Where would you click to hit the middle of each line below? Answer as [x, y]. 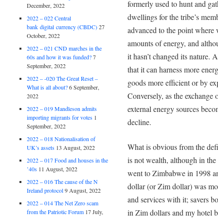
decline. [139, 122]
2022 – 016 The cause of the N [63, 181]
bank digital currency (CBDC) [62, 27]
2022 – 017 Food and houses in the [68, 160]
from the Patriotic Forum [55, 211]
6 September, [84, 87]
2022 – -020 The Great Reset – [63, 78]
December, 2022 [46, 5]
